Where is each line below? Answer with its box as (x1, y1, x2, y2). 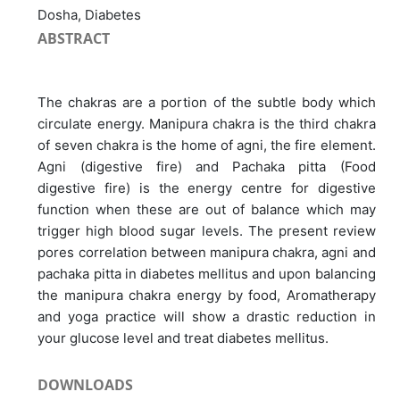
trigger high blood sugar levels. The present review (37, 221, 376, 239)
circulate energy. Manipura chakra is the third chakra (37, 114, 376, 132)
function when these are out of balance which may (37, 200, 376, 218)
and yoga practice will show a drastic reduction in (37, 307, 376, 325)
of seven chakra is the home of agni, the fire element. (37, 136, 376, 154)
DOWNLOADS (37, 374, 134, 395)
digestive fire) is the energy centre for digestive (37, 179, 376, 196)
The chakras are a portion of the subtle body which (37, 93, 376, 111)
